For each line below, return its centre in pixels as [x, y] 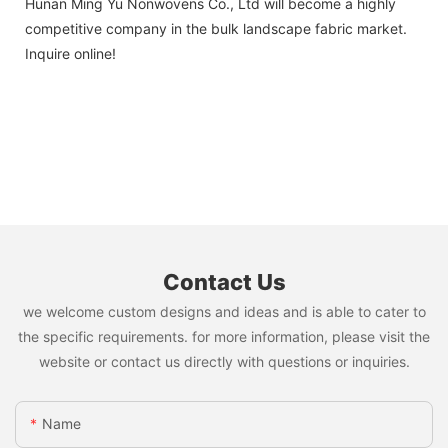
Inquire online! [70, 53]
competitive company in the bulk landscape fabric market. [216, 28]
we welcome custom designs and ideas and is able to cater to [224, 311]
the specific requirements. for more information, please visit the [224, 336]
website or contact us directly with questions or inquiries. [224, 361]
